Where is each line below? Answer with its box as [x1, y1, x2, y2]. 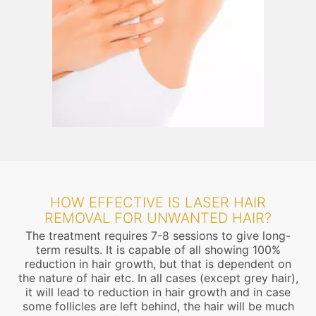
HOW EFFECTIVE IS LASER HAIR [50, 193, 266, 211]
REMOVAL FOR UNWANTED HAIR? [44, 209, 272, 226]
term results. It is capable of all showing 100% [35, 242, 281, 257]
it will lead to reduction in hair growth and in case [25, 284, 291, 299]
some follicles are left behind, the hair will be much [22, 298, 294, 313]
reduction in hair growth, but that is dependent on [25, 256, 291, 271]
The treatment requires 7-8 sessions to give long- [25, 228, 291, 243]
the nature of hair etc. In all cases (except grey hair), [18, 270, 298, 285]
